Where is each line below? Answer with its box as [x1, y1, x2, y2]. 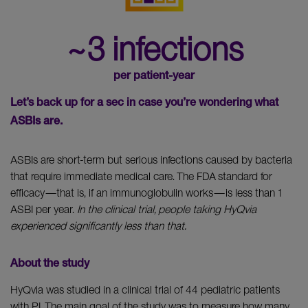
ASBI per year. [10, 202, 77, 217]
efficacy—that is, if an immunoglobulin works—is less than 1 [10, 186, 282, 200]
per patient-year [113, 71, 195, 83]
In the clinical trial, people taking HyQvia [77, 202, 256, 217]
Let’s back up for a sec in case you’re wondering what [10, 98, 278, 110]
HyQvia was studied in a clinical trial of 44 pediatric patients [10, 283, 280, 297]
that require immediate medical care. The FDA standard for [10, 169, 272, 184]
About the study [10, 259, 89, 271]
